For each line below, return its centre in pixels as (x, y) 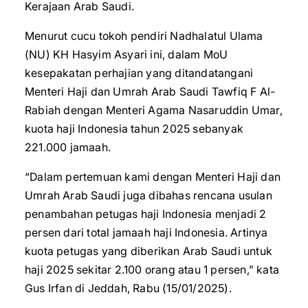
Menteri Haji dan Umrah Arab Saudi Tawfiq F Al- (150, 91)
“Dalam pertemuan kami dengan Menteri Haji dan (153, 177)
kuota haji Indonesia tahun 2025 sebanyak (134, 129)
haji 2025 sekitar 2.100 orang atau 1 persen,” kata (152, 269)
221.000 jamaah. (68, 147)
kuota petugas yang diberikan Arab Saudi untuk (149, 251)
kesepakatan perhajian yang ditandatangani (139, 73)
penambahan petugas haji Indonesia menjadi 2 (146, 214)
